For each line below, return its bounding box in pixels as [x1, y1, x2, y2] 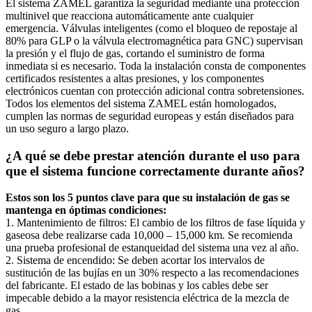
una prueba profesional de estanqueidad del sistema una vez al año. [6, 242, 299, 254]
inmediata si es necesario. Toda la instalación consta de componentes [6, 59, 306, 72]
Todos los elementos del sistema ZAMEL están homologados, [6, 97, 276, 109]
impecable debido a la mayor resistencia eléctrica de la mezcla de [6, 292, 289, 304]
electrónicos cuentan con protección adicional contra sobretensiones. [6, 84, 304, 97]
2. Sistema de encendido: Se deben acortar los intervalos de [6, 254, 265, 267]
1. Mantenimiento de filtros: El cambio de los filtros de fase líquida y [6, 217, 305, 229]
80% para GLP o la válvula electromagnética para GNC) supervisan [6, 34, 303, 47]
